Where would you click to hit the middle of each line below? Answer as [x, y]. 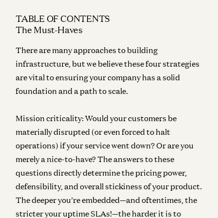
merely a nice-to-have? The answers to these [95, 159]
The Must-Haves [49, 30]
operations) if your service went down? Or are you [105, 145]
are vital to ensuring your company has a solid [98, 77]
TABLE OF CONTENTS [63, 18]
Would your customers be [131, 118]
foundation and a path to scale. [72, 91]
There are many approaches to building [87, 50]
